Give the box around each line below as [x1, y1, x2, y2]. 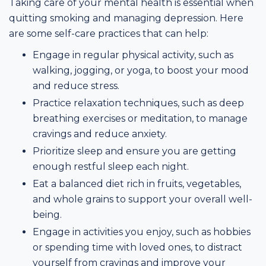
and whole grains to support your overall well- [33, 193, 252, 205]
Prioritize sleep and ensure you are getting [33, 145, 236, 157]
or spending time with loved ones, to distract [33, 241, 242, 253]
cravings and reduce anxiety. [33, 128, 167, 140]
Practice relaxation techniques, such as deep [33, 97, 244, 109]
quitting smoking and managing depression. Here [9, 12, 243, 24]
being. [33, 208, 62, 220]
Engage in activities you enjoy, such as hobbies [33, 226, 251, 237]
